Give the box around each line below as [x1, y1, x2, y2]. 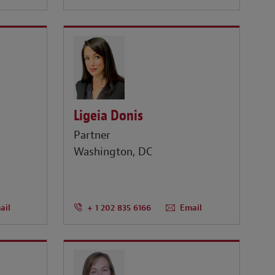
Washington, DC [74, 145, 153, 160]
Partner [74, 128, 111, 143]
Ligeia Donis [74, 106, 144, 125]
